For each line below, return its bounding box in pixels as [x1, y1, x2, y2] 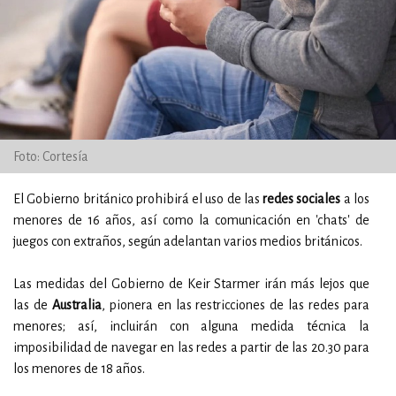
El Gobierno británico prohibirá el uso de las [13, 192, 260, 206]
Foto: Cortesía [13, 149, 88, 164]
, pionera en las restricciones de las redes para [101, 298, 370, 312]
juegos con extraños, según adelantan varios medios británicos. [13, 234, 362, 248]
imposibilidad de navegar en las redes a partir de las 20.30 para [13, 340, 369, 354]
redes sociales [259, 192, 341, 206]
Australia [51, 298, 102, 312]
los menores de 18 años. [13, 362, 145, 376]
